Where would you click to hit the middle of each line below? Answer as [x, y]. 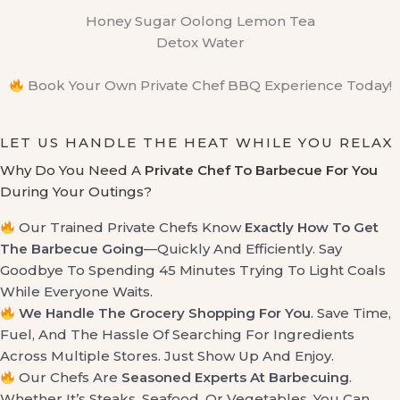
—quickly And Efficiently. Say [243, 249]
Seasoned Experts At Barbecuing [236, 378]
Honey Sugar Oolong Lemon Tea [200, 21]
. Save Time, [351, 313]
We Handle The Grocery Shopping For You [165, 313]
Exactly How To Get [310, 228]
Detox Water [200, 43]
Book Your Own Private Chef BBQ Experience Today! [208, 86]
